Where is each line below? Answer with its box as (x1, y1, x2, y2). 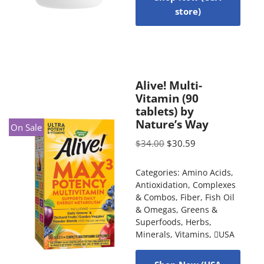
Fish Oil (204, 192, 235, 203)
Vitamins (174, 229, 209, 240)
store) (174, 5, 201, 17)
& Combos (135, 192, 176, 203)
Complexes (192, 179, 236, 190)
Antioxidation (135, 179, 188, 190)
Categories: (135, 167, 182, 178)
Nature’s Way (135, 116, 209, 131)
